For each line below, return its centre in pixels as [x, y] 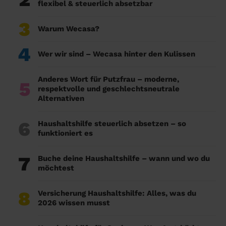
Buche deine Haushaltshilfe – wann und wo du [124, 159]
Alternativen [61, 99]
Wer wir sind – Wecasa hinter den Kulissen [117, 54]
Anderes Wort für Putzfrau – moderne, [108, 79]
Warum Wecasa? [69, 29]
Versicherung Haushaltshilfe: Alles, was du [117, 193]
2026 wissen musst [74, 203]
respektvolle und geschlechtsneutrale [109, 89]
